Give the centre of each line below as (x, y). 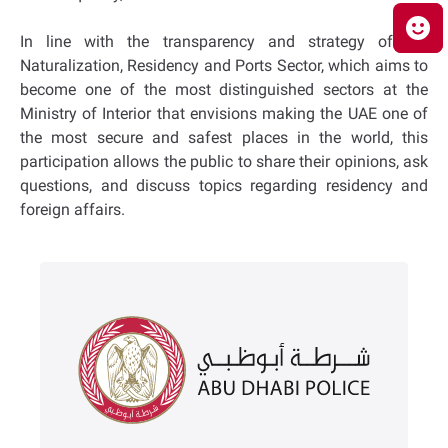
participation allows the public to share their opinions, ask (224, 161)
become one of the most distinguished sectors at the (224, 89)
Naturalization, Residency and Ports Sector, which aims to (224, 65)
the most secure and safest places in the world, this (224, 137)
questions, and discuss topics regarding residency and (224, 185)
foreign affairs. (72, 209)
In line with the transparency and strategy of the (224, 41)
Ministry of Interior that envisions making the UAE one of (224, 113)
